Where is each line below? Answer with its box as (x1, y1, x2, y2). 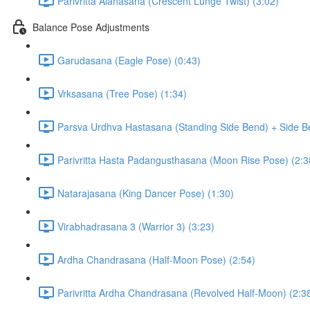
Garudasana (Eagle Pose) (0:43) (57, 53, 201, 67)
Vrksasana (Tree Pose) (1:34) (57, 86, 187, 100)
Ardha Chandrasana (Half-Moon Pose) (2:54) (57, 252, 255, 266)
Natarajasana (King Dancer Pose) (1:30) (57, 185, 234, 200)
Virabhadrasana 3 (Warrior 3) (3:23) (57, 219, 215, 233)
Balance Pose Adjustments (33, 19, 149, 34)
